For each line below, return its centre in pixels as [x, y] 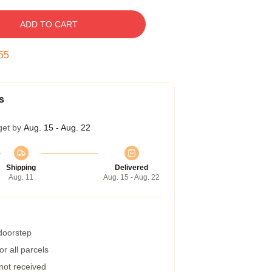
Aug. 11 [21, 177]
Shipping [21, 168]
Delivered [131, 168]
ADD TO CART [49, 24]
